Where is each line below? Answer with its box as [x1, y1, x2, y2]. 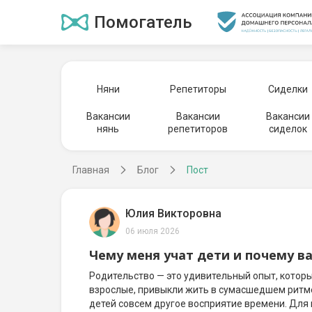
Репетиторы [169, 84, 226, 95]
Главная [72, 164, 109, 175]
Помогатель [94, 13, 192, 32]
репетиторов [168, 123, 228, 134]
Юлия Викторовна [125, 207, 221, 220]
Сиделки [268, 84, 308, 95]
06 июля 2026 [125, 226, 180, 236]
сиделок [269, 123, 307, 134]
